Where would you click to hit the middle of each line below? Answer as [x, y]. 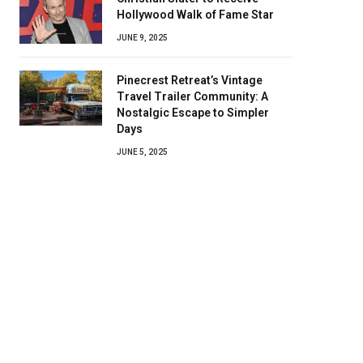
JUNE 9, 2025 [142, 38]
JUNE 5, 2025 [142, 152]
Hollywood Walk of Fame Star [195, 15]
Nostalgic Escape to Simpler [193, 113]
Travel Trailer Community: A [192, 96]
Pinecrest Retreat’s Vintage [190, 80]
